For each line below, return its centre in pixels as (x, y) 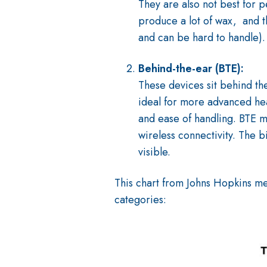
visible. (154, 152)
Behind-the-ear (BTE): (191, 69)
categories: (140, 200)
